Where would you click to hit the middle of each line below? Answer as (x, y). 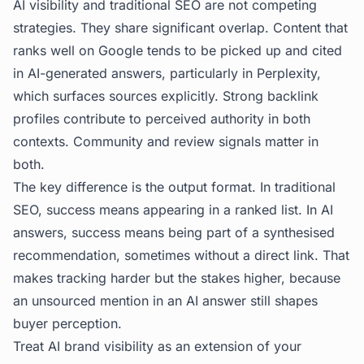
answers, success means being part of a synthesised (174, 232)
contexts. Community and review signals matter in (166, 141)
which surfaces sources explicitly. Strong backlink (166, 96)
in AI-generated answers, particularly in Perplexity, (167, 73)
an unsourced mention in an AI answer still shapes (165, 301)
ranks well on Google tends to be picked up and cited (178, 50)
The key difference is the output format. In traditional (174, 187)
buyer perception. (67, 323)
